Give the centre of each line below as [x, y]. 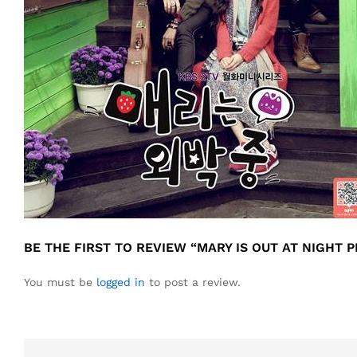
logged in [121, 282]
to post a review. [193, 282]
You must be [60, 282]
